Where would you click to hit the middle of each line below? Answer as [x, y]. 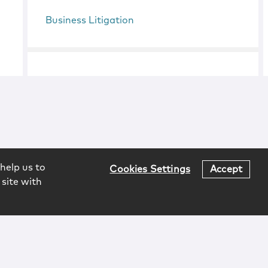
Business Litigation [90, 20]
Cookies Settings [150, 169]
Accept [226, 169]
